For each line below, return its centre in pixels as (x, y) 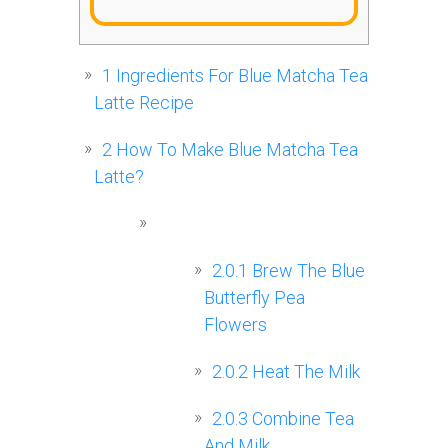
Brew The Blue (306, 271)
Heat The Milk (304, 372)
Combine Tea (301, 419)
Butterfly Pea (254, 298)
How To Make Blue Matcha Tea (235, 150)
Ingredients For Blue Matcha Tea (240, 76)
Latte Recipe (144, 103)
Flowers (235, 325)
